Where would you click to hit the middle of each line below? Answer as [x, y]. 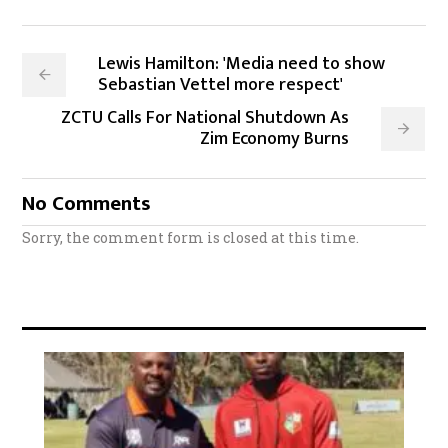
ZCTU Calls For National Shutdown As [205, 118]
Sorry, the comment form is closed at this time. [191, 238]
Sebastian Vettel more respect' [221, 85]
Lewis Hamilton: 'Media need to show [242, 64]
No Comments [87, 204]
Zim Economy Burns [275, 139]
